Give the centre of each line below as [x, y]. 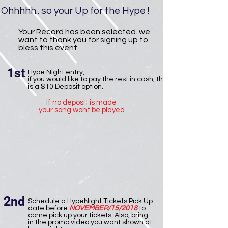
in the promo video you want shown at [90, 222]
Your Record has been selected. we [84, 32]
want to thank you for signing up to [83, 40]
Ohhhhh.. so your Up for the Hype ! [75, 11]
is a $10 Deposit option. [66, 87]
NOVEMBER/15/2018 [103, 208]
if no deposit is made [81, 103]
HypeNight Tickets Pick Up [110, 201]
